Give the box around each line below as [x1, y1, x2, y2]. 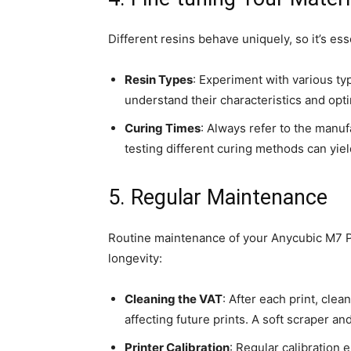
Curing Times [125, 121, 201, 136]
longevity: [108, 251, 162, 266]
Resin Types [125, 72, 193, 88]
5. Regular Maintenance [108, 185, 327, 211]
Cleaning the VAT [125, 291, 223, 307]
